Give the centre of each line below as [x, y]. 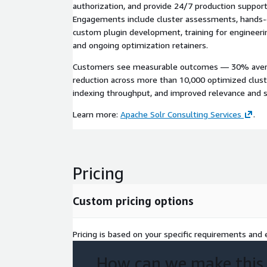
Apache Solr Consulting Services [181, 114]
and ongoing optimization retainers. [140, 45]
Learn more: [97, 114]
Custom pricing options [133, 201]
